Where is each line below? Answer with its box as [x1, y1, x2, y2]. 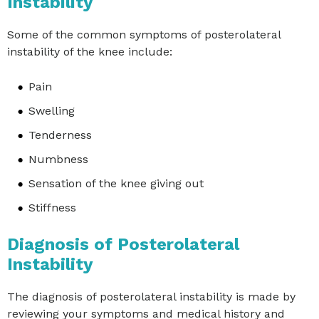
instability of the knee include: [7, 44, 172, 58]
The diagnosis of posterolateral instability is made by [7, 289, 296, 303]
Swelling [28, 103, 75, 117]
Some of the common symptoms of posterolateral [7, 27, 281, 41]
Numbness [28, 152, 88, 166]
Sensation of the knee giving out [28, 176, 204, 190]
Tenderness [28, 127, 92, 142]
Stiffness [28, 200, 76, 214]
